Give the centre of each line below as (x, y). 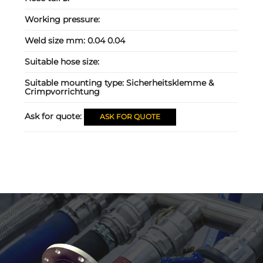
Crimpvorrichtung (63, 91)
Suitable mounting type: (76, 82)
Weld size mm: (56, 40)
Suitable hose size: (62, 61)
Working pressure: (63, 19)
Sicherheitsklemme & (170, 82)
